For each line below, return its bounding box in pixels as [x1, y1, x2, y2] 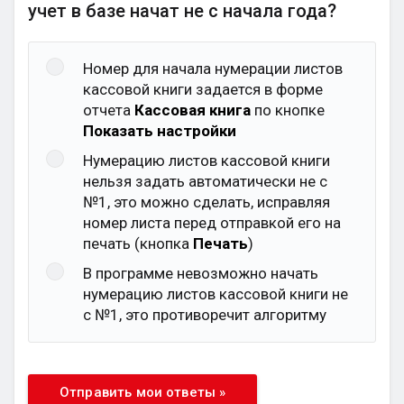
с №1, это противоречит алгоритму [83, 306, 326, 324]
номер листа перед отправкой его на [83, 214, 341, 232]
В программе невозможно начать [83, 264, 318, 282]
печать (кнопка [83, 234, 193, 252]
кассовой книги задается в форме [83, 80, 323, 98]
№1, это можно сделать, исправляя [83, 193, 330, 211]
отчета [83, 101, 134, 119]
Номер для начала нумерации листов [83, 60, 343, 78]
